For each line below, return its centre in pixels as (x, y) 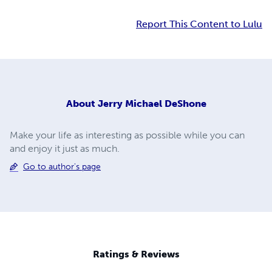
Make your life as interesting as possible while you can (127, 135)
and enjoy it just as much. (65, 148)
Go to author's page (62, 166)
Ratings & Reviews (136, 254)
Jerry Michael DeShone (152, 103)
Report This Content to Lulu (199, 24)
